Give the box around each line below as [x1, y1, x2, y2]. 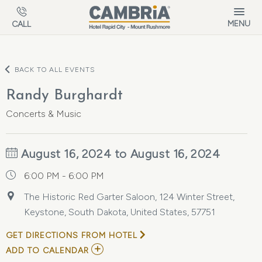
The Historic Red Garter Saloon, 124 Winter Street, [24, 191, 235, 202]
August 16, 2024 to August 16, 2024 [18, 147, 220, 161]
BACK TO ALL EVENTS [15, 65, 95, 74]
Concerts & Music [6, 108, 81, 119]
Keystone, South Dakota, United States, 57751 [24, 206, 215, 218]
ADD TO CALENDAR [6, 246, 89, 256]
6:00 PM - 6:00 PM [24, 170, 104, 181]
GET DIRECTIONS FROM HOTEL [6, 230, 137, 240]
